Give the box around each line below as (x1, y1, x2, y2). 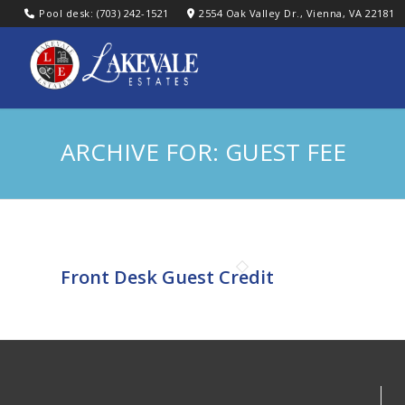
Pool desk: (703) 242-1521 (39, 6, 169, 20)
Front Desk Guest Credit (61, 265, 274, 289)
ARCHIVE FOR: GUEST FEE (61, 136, 346, 168)
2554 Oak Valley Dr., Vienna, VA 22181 (199, 6, 395, 20)
